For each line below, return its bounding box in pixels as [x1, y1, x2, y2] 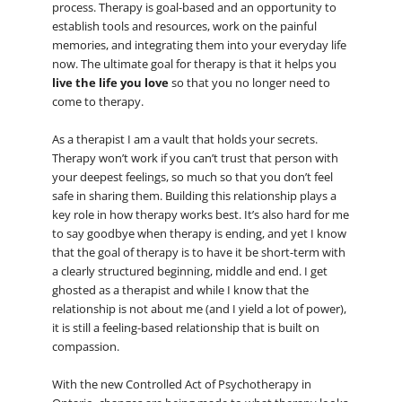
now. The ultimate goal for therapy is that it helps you [51, 55, 336, 72]
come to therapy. [51, 92, 144, 109]
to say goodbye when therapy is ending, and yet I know [51, 224, 346, 241]
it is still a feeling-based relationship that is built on [51, 319, 319, 336]
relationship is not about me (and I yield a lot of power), [51, 300, 346, 317]
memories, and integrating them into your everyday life [51, 36, 346, 53]
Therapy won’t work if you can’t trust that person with [51, 149, 338, 166]
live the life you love [51, 74, 171, 91]
